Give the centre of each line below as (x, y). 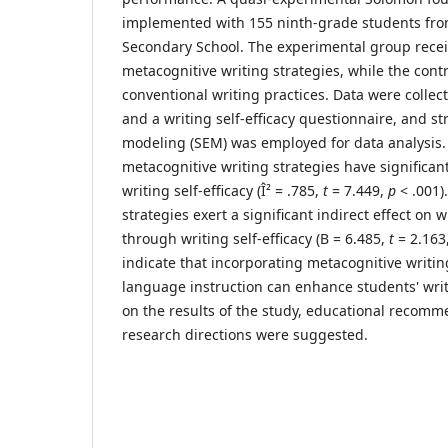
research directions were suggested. (245, 335)
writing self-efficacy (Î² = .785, (222, 191)
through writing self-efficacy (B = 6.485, (255, 239)
